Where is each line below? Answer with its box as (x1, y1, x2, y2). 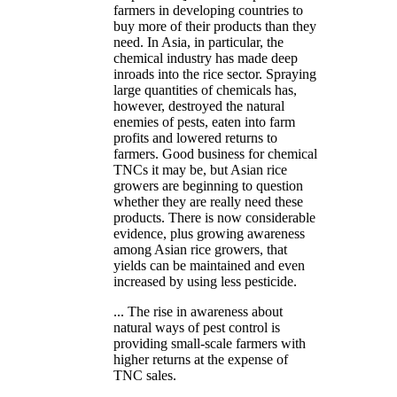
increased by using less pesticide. (113, 274, 297, 290)
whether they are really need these (113, 194, 303, 210)
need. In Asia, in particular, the (113, 35, 284, 51)
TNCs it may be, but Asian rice (113, 162, 287, 178)
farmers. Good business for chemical (113, 146, 317, 162)
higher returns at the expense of (113, 352, 288, 368)
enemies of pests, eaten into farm (113, 114, 295, 130)
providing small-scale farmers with (113, 336, 306, 352)
